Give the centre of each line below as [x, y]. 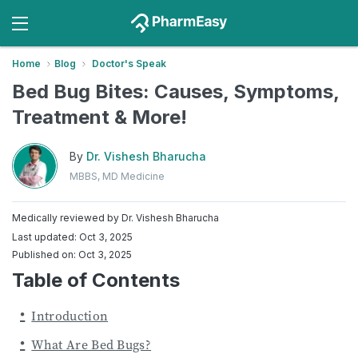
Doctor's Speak [129, 64]
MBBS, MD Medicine [117, 176]
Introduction [70, 316]
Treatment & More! [99, 117]
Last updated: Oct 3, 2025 [72, 237]
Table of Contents [96, 280]
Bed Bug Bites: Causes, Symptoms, [175, 91]
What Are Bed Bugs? [91, 344]
